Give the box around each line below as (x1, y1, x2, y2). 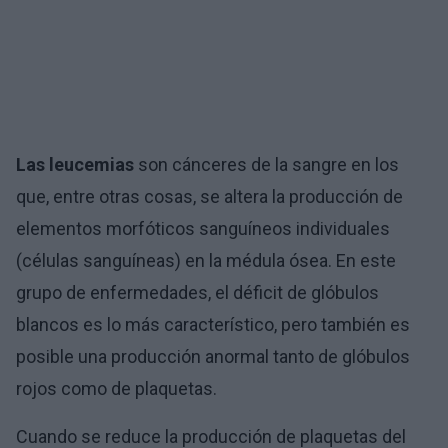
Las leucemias (16, 153, 134, 175)
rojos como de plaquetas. (16, 377, 217, 399)
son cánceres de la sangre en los (134, 153, 399, 175)
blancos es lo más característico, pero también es (16, 313, 410, 335)
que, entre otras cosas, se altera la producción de (16, 185, 403, 207)
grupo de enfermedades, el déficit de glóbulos (16, 281, 379, 303)
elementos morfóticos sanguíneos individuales (16, 217, 390, 239)
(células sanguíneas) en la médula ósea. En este (16, 249, 396, 271)
